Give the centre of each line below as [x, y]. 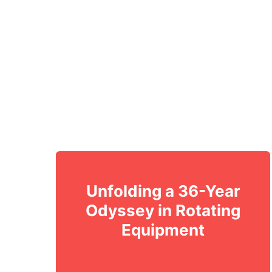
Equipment [163, 230]
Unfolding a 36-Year [163, 191]
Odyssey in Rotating [163, 211]
